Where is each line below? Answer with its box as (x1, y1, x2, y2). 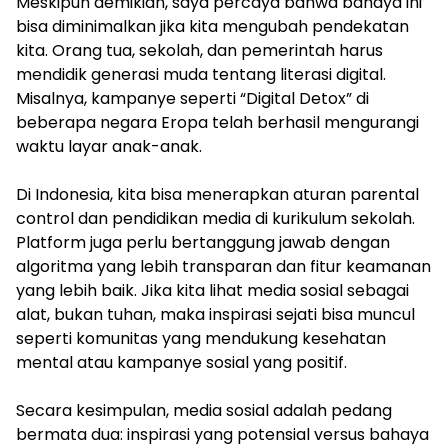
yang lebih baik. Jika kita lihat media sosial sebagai (16, 279, 409, 303)
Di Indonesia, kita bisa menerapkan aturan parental (16, 183, 419, 207)
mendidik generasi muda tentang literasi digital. (16, 63, 386, 87)
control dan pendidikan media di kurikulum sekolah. (16, 207, 415, 231)
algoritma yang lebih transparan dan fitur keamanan (16, 255, 431, 279)
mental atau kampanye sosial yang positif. (16, 351, 347, 375)
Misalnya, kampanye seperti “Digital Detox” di (16, 87, 369, 111)
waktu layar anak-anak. (16, 135, 202, 159)
